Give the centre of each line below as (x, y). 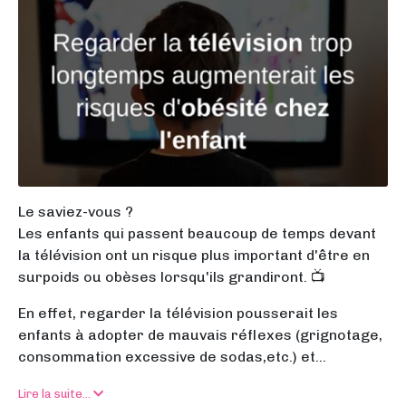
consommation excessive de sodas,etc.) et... (172, 357)
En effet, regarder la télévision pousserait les (178, 314)
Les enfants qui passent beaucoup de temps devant (197, 234)
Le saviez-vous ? (76, 212)
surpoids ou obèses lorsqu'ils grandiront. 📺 (172, 277)
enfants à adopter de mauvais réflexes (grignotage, (200, 335)
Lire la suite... (56, 394)
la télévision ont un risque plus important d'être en (194, 256)
